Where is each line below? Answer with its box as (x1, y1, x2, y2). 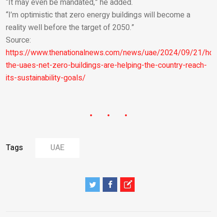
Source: (6, 34, 31, 46)
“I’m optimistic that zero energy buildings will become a (6, 9, 190, 21)
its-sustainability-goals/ (6, 72, 86, 84)
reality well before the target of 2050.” (6, 21, 134, 33)
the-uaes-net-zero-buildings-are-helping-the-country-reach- (6, 59, 207, 71)
